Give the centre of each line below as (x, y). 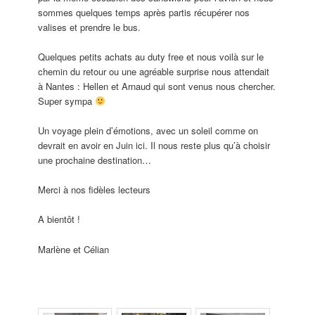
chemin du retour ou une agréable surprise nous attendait (154, 72)
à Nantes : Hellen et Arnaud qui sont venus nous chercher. (157, 86)
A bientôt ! (59, 219)
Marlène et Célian (74, 249)
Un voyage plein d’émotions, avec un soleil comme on (148, 131)
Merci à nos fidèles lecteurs (95, 190)
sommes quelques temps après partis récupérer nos (144, 12)
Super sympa (67, 101)
